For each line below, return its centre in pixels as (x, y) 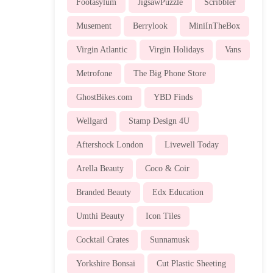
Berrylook (150, 26)
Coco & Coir (167, 168)
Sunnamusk (169, 239)
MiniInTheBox (214, 26)
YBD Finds (173, 97)
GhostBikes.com (104, 97)
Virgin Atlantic (101, 49)
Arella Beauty (100, 168)
